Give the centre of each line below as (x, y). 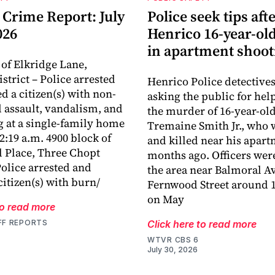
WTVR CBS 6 (173, 240)
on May (166, 199)
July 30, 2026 (172, 250)
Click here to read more (202, 224)
